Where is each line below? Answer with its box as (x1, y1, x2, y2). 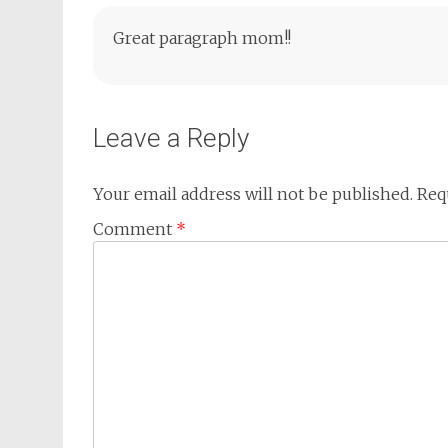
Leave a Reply (93, 123, 249, 153)
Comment (93, 219, 176, 239)
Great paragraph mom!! (113, 28, 291, 48)
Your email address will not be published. (93, 184, 413, 204)
